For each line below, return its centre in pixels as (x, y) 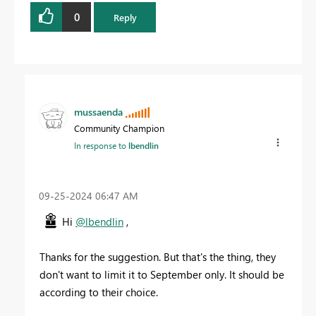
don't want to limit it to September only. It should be (162, 274)
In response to (101, 145)
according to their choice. (99, 292)
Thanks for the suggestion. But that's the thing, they (158, 256)
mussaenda (98, 111)
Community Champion (119, 128)
